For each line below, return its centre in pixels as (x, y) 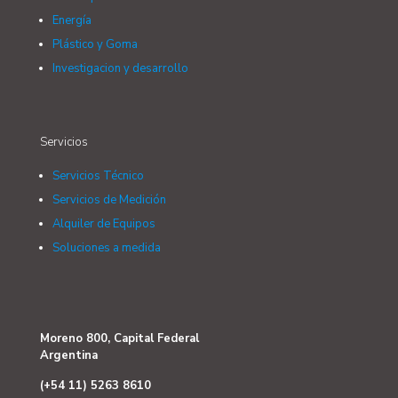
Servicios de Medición (109, 199)
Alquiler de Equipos (104, 223)
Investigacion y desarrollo (120, 68)
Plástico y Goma (95, 44)
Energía (72, 20)
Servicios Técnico (98, 175)
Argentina (69, 355)
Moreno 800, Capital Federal (119, 338)
